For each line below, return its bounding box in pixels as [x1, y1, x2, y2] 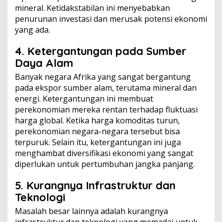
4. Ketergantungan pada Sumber [15, 44, 186, 58]
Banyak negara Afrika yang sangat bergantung [15, 71, 191, 82]
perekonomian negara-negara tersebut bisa [15, 126, 180, 137]
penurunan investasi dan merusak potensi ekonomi [15, 13, 207, 24]
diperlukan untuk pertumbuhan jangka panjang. [15, 159, 195, 169]
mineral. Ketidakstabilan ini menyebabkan [15, 2, 170, 13]
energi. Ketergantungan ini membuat [15, 93, 153, 104]
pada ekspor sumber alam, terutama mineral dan [15, 82, 197, 93]
